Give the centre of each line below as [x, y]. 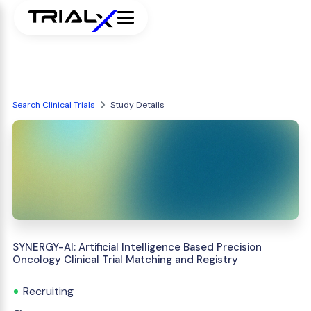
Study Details [137, 105]
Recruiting [48, 291]
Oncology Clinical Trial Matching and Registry [125, 260]
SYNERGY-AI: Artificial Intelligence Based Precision [137, 247]
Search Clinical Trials [54, 105]
